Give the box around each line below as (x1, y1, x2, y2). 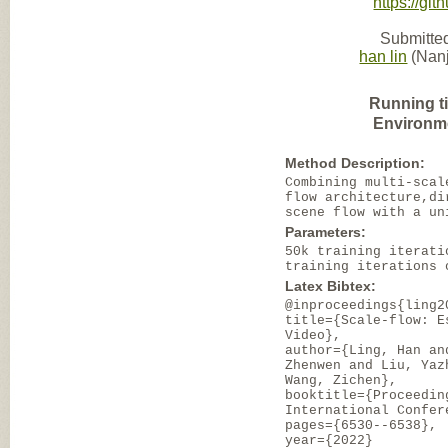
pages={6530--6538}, (285, 418, 438, 433)
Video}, (285, 328, 342, 343)
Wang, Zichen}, (285, 373, 398, 388)
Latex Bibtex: (285, 278, 377, 294)
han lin (359, 48, 408, 65)
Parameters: (285, 224, 367, 240)
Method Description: (285, 155, 426, 171)
